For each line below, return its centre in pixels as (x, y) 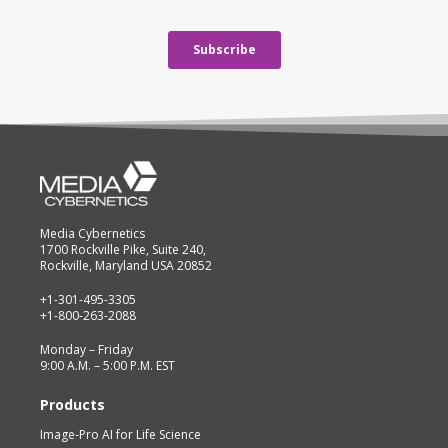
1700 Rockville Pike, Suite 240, (123, 249)
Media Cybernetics (92, 233)
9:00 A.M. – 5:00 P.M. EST (107, 365)
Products (72, 404)
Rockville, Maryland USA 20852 (126, 265)
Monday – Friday (86, 349)
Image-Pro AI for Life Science (120, 434)
